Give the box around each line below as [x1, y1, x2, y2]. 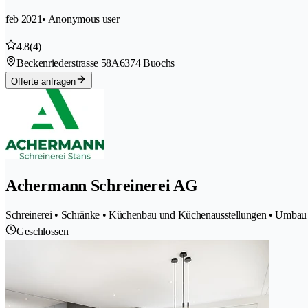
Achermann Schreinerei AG [5, 176, 198, 195]
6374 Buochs [119, 56, 175, 69]
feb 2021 [5, 12, 43, 25]
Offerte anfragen [11, 76, 76, 87]
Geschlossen [16, 225, 69, 238]
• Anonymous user [42, 12, 120, 25]
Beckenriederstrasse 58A [16, 56, 120, 69]
